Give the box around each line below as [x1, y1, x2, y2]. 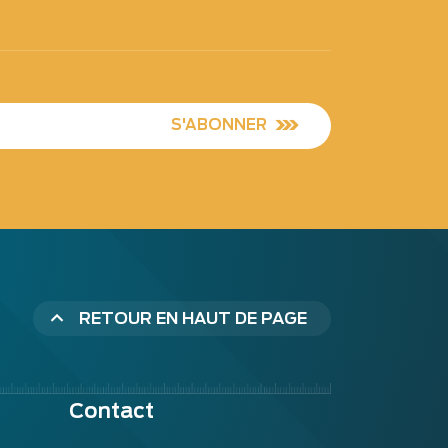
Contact [68, 398, 154, 423]
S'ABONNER [171, 116, 267, 134]
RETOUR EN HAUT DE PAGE [79, 309, 307, 329]
